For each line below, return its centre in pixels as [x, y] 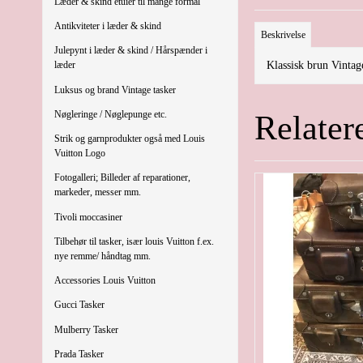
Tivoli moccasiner [88, 217]
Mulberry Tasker [86, 329]
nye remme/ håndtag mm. [102, 256]
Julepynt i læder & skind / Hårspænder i [131, 51]
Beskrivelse [283, 35]
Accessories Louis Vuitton [105, 281]
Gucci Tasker [79, 305]
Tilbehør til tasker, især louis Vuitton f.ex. [134, 241]
